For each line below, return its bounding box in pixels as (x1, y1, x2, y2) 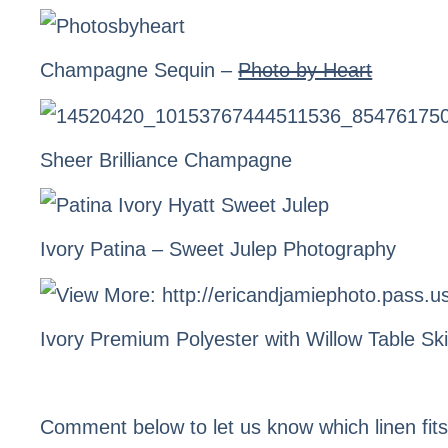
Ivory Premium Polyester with (40, 328, 307, 351)
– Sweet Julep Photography (146, 238, 397, 261)
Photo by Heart (238, 58, 373, 81)
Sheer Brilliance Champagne (40, 148, 293, 171)
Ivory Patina (40, 238, 147, 261)
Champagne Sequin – (40, 58, 239, 81)
